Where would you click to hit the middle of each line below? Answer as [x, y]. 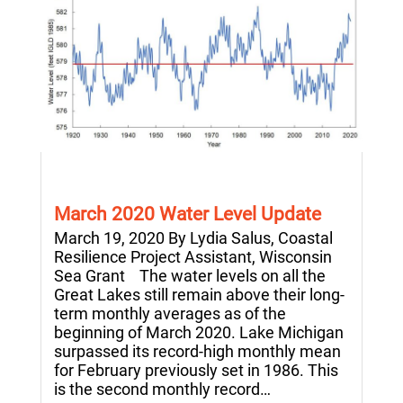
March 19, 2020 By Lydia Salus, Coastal [193, 238]
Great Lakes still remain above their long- [199, 295]
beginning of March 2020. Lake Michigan [199, 333]
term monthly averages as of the [170, 314]
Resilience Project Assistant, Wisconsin [193, 257]
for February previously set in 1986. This [196, 371]
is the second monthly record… [162, 390]
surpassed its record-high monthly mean [197, 352]
